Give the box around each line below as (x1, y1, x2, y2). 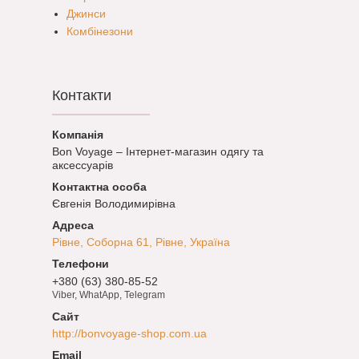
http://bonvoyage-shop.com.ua (52, 327, 207, 341)
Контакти (52, 87, 111, 104)
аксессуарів (52, 159, 113, 172)
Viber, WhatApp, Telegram (52, 289, 165, 301)
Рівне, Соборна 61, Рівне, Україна (52, 236, 230, 249)
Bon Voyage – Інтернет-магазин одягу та (52, 145, 264, 159)
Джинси (67, 7, 106, 21)
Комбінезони (67, 25, 133, 38)
